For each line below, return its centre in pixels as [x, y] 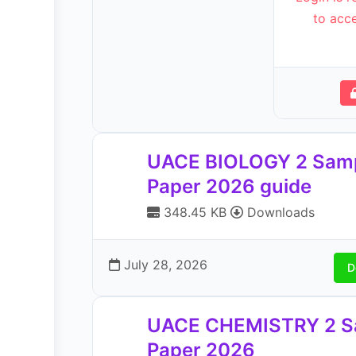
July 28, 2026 [164, 265]
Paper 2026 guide [229, 186]
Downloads [279, 212]
